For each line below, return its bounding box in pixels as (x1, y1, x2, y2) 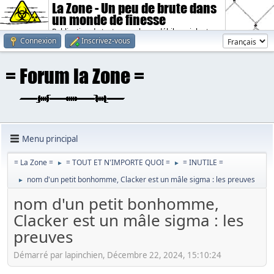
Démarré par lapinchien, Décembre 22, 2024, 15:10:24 (13, 249, 221, 261)
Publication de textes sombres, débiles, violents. (52, 26, 215, 37)
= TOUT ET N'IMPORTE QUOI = (66, 157, 170, 168)
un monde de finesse (52, 12, 166, 28)
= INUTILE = (183, 157, 223, 168)
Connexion (20, 35, 56, 46)
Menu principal (22, 133, 78, 144)
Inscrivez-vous (81, 35, 130, 46)
